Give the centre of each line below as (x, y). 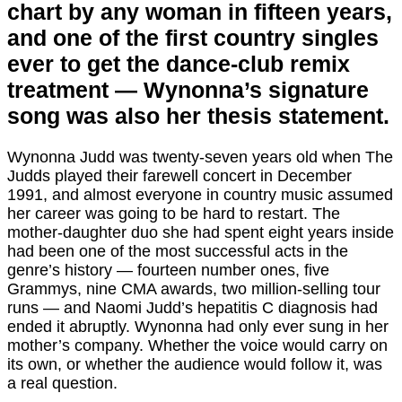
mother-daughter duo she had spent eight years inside (201, 233)
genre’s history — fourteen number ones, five (168, 271)
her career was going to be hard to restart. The (174, 214)
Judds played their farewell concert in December (179, 176)
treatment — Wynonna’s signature (188, 90)
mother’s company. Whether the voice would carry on (197, 346)
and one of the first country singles (193, 38)
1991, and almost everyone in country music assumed (200, 195)
